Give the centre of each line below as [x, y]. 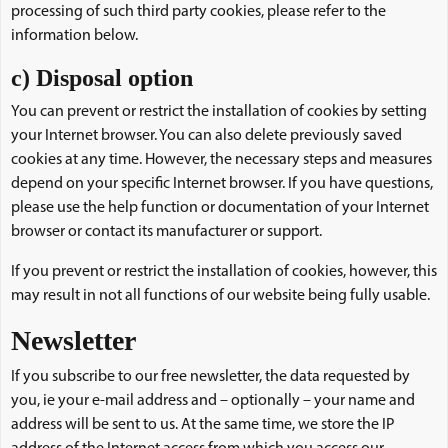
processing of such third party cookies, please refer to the [198, 12]
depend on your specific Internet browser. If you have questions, [222, 184]
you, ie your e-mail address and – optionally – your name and [213, 401]
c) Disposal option [102, 78]
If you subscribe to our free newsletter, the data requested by [210, 377]
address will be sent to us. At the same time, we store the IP [203, 425]
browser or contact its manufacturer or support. [166, 232]
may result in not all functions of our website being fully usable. [220, 296]
